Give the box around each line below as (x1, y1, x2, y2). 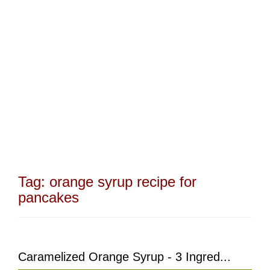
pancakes (18, 189, 79, 206)
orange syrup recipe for (49, 174, 196, 190)
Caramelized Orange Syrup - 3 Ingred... (18, 250, 231, 263)
